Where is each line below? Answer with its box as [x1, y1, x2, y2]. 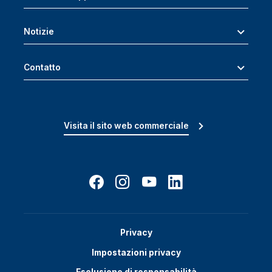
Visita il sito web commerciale [64, 121, 189, 131]
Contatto [24, 63, 61, 73]
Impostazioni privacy [91, 247, 181, 257]
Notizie [24, 27, 54, 37]
